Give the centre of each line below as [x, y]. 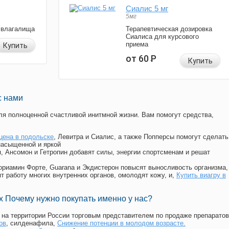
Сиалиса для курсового [162, 37]
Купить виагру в [201, 175]
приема [137, 44]
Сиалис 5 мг [147, 9]
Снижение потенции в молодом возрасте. [121, 223]
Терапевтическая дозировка [169, 29]
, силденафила [30, 223]
